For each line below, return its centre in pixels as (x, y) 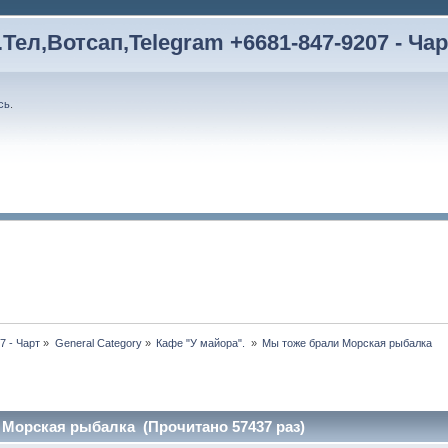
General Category (98, 343)
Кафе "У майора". (202, 343)
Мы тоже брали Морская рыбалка (349, 343)
